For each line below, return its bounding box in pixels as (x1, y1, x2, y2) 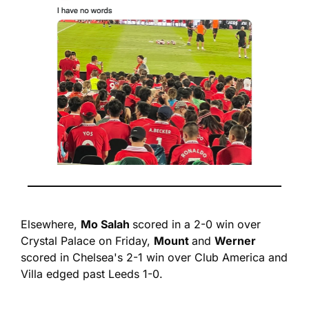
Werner (215, 234, 256, 248)
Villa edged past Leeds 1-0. (21, 267, 163, 281)
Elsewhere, (21, 217, 81, 232)
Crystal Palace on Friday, (21, 234, 154, 248)
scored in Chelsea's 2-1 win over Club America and (21, 250, 288, 265)
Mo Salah (81, 217, 132, 232)
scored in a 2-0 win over (132, 217, 261, 232)
